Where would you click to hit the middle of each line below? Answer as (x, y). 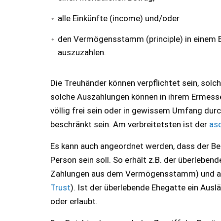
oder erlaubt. (75, 201)
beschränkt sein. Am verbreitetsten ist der (130, 124)
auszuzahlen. (82, 52)
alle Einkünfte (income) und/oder (119, 18)
